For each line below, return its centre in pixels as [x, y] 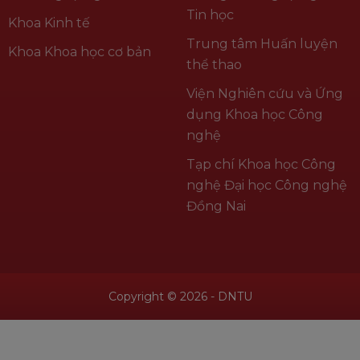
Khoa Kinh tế [49, 22]
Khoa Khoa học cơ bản [80, 51]
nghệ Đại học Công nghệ [266, 185]
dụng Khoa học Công [254, 114]
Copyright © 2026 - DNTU [180, 296]
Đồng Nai [216, 206]
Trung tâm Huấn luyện [262, 43]
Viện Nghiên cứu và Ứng [264, 93]
